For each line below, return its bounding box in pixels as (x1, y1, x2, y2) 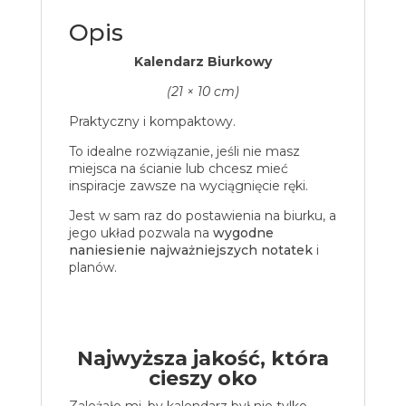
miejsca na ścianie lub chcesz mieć (68, 160, 288, 178)
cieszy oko (148, 366, 257, 391)
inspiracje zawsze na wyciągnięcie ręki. (68, 178, 308, 195)
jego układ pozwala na (68, 225, 213, 242)
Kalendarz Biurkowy (133, 53, 272, 71)
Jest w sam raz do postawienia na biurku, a (68, 208, 336, 225)
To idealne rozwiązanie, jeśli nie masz (68, 143, 300, 160)
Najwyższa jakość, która (76, 346, 329, 372)
